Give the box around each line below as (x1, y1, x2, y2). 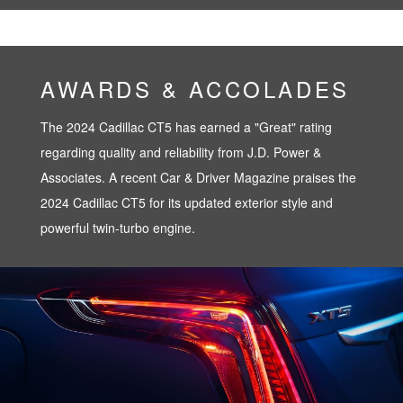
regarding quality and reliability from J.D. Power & (40, 142, 321, 161)
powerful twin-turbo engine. (40, 218, 195, 237)
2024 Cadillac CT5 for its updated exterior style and (40, 193, 333, 211)
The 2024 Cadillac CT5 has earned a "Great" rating (40, 117, 332, 136)
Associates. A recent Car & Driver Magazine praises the (40, 167, 356, 186)
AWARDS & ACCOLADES (40, 72, 350, 104)
